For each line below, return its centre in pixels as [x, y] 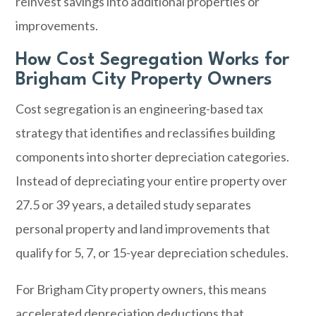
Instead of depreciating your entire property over [152, 181]
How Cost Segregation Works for [153, 60]
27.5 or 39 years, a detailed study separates [134, 205]
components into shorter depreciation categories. [153, 157]
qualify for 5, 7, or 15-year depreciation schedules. [152, 253]
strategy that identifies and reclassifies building [146, 133]
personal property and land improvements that [143, 229]
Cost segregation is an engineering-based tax [140, 109]
